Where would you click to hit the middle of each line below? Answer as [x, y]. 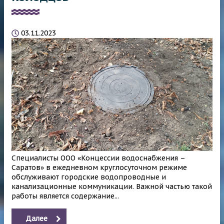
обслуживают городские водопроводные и [89, 177]
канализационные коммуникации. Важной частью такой [112, 187]
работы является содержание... [65, 196]
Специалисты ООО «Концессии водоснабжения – [98, 158]
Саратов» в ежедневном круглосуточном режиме [99, 168]
